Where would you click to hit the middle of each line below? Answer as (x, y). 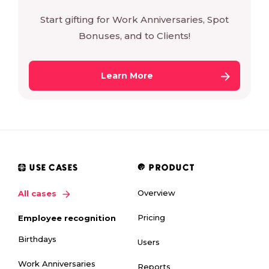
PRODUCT (172, 169)
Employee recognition (67, 218)
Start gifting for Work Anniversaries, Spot (134, 20)
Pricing (151, 218)
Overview (156, 193)
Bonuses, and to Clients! (134, 36)
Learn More (127, 76)
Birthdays (37, 239)
